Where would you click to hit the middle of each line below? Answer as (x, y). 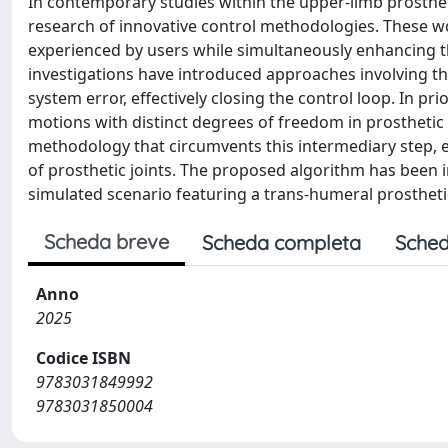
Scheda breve (106, 241)
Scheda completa (281, 242)
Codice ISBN (83, 357)
